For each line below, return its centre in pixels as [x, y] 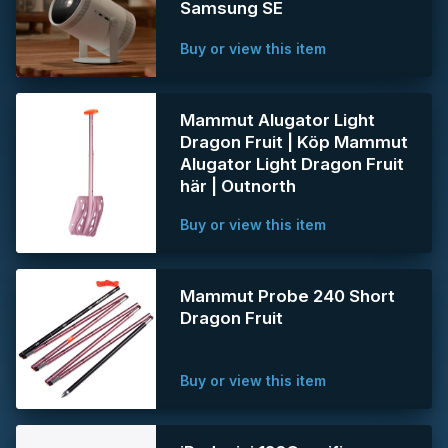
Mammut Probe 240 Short [287, 296]
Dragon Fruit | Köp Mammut [294, 142]
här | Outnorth [238, 186]
